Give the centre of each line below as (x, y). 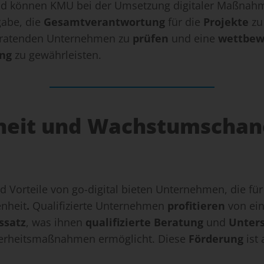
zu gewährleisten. (57, 55)
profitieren (196, 206)
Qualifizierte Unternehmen (98, 206)
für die (184, 22)
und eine (193, 39)
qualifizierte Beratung (144, 222)
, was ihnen (56, 222)
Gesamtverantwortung (104, 22)
